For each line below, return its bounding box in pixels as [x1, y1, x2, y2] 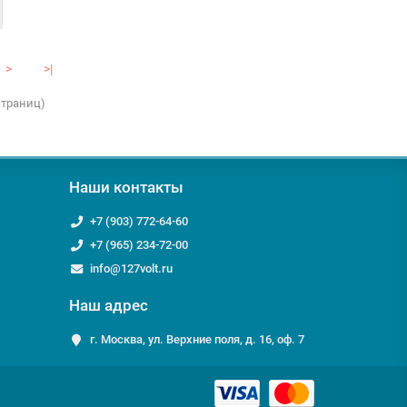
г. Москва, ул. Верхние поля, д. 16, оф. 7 [89, 333, 304, 346]
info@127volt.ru [89, 262, 173, 275]
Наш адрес [69, 296, 148, 314]
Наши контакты [69, 178, 184, 196]
